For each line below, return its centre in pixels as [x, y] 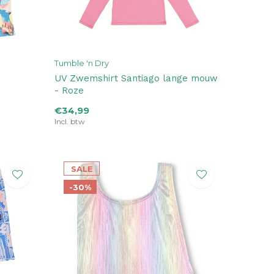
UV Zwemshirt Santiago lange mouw [136, 79]
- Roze [69, 91]
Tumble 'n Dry [82, 63]
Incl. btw [70, 122]
